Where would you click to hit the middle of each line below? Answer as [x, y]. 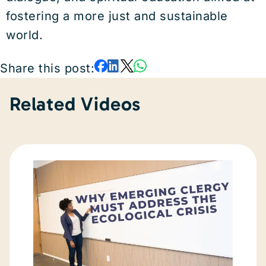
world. [24, 35]
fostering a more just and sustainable [117, 16]
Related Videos [75, 104]
